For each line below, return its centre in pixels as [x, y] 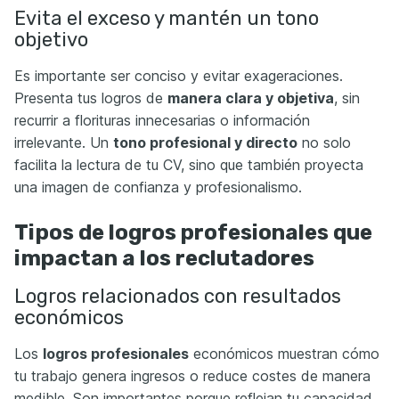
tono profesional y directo [205, 143]
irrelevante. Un [64, 143]
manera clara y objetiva [251, 98]
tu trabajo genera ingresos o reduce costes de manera [192, 376]
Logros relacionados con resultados [178, 297]
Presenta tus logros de [91, 98]
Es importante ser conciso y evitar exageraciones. [179, 76]
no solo [324, 143]
